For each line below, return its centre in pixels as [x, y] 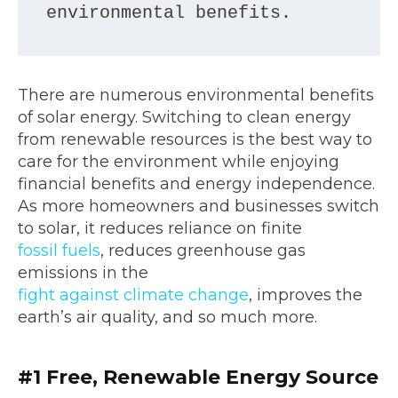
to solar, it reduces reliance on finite [160, 228]
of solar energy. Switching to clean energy [184, 117]
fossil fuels [59, 250]
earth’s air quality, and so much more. [167, 317]
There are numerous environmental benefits [196, 95]
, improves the [306, 295]
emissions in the [83, 272]
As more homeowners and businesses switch [199, 206]
